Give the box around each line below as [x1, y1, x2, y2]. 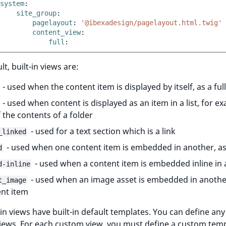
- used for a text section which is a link [29, 126, 176, 137]
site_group [16, 9, 56, 17]
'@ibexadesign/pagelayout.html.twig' [81, 19, 222, 27]
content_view [32, 28, 81, 36]
